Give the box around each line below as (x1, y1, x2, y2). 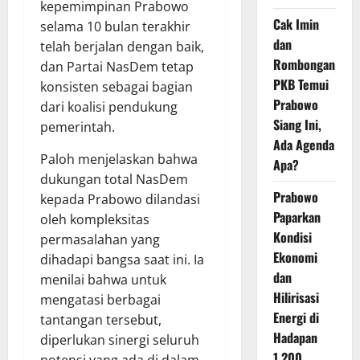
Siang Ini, (272, 115, 321, 134)
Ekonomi (272, 247, 317, 267)
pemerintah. (40, 117, 115, 136)
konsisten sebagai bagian (40, 77, 193, 96)
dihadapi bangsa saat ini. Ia (40, 250, 204, 268)
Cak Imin (272, 14, 319, 34)
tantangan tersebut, (40, 310, 162, 329)
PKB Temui (272, 75, 329, 94)
